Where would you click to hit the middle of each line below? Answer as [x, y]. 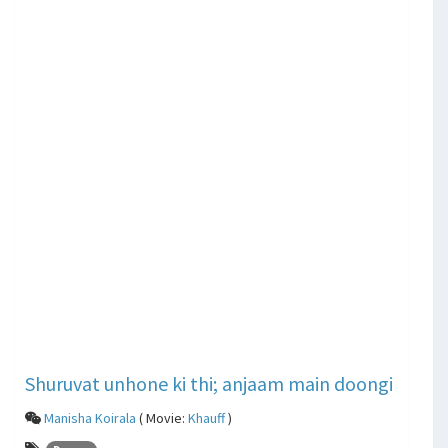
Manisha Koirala [90, 418]
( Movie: [162, 418]
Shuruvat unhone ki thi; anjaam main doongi [209, 383]
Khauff [206, 418]
